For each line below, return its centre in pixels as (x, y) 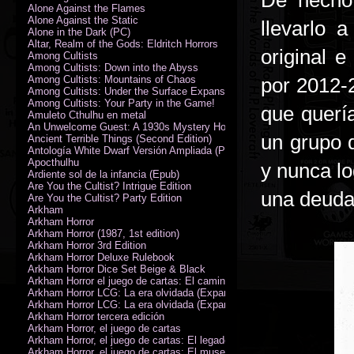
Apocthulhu (53, 162)
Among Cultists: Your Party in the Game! (121, 103)
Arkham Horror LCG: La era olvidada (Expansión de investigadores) (181, 304)
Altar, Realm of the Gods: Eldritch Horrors (123, 43)
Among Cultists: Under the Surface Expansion (133, 91)
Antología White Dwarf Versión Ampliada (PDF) (135, 150)
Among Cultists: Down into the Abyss (113, 67)
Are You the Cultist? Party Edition (105, 198)
